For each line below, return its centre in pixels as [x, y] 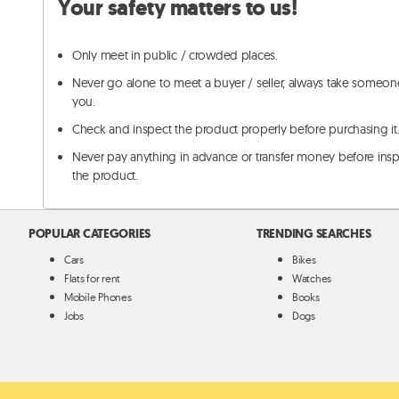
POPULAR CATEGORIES [90, 234]
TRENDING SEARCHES [314, 234]
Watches [312, 279]
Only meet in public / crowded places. [175, 56]
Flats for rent [93, 279]
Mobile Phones [98, 297]
